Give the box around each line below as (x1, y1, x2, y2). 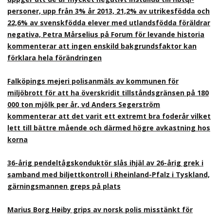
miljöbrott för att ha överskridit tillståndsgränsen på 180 (7, 88, 209, 97)
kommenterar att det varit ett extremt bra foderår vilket (7, 111, 211, 121)
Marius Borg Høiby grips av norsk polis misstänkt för (7, 205, 193, 214)
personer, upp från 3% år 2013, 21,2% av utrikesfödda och (7, 6, 210, 16)
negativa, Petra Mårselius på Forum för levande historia (7, 30, 204, 39)
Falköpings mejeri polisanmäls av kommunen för (7, 76, 179, 86)
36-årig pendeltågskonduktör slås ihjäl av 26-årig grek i (7, 158, 203, 167)
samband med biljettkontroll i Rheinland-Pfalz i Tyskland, (7, 170, 210, 179)
